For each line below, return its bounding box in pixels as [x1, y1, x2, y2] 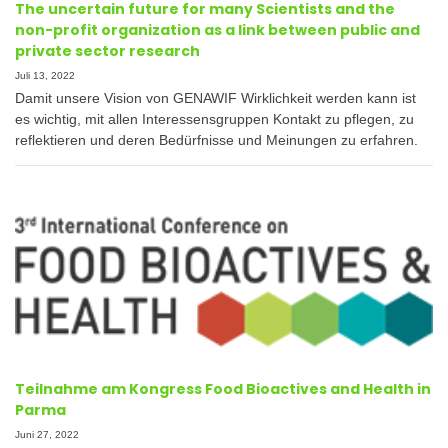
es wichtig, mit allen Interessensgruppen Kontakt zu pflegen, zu [15, 110, 414, 127]
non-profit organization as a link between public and [15, 19, 420, 40]
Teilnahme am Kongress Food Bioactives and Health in [15, 378, 431, 399]
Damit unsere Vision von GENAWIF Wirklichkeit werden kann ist [15, 89, 416, 106]
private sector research [15, 40, 200, 61]
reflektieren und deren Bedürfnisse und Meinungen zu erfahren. [15, 131, 418, 148]
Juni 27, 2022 [15, 428, 79, 440]
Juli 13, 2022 [15, 69, 75, 81]
